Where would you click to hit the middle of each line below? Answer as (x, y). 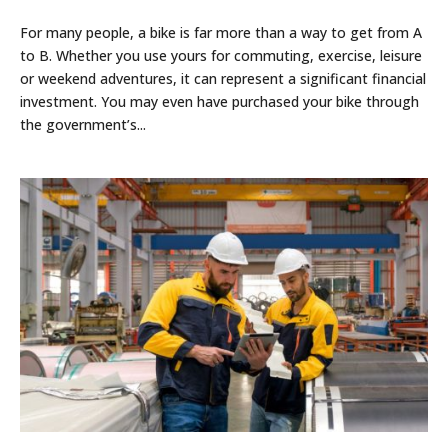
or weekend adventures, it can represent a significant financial (223, 78)
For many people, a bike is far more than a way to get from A (221, 32)
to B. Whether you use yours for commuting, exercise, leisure (221, 55)
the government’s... (83, 124)
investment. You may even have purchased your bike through (220, 101)
